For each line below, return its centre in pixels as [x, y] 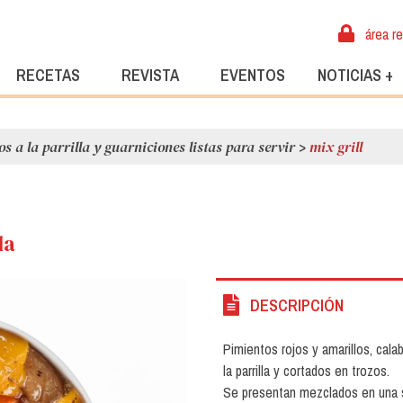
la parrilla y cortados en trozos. [306, 371]
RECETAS [48, 76]
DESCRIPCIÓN [297, 305]
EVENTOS [253, 76]
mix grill [336, 146]
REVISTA [150, 76]
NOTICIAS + [355, 76]
